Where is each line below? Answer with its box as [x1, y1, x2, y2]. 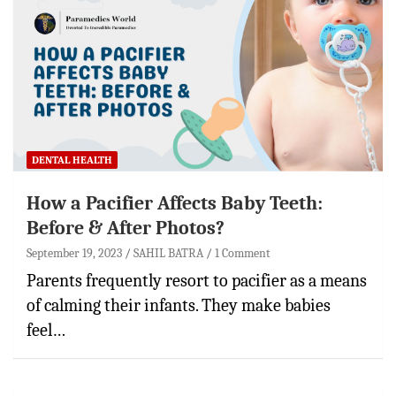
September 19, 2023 [27, 245, 122, 261]
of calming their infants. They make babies [27, 294, 331, 316]
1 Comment [215, 245, 270, 261]
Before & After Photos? [27, 216, 225, 240]
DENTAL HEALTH [32, 153, 112, 166]
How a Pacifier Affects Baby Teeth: [27, 191, 323, 215]
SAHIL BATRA [133, 245, 203, 261]
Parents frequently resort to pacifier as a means [27, 270, 367, 291]
